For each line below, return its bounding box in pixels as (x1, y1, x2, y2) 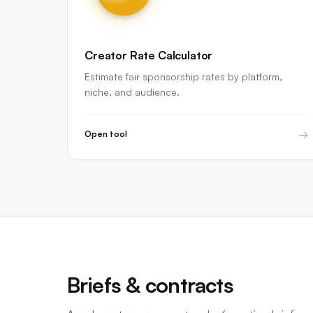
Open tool (85, 129, 127, 139)
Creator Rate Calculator (85, 48, 213, 62)
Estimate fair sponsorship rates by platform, (85, 71, 282, 82)
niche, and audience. (85, 86, 180, 98)
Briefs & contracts (67, 272, 234, 298)
